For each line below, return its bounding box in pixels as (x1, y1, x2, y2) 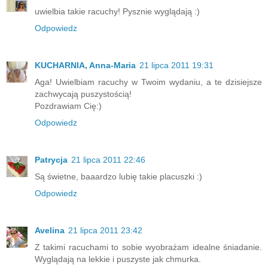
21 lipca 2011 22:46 (71, 155, 145, 165)
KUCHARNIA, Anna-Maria (35, 60, 136, 71)
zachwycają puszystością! (35, 89, 132, 99)
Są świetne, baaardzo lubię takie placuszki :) (35, 172, 202, 182)
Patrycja (35, 155, 68, 165)
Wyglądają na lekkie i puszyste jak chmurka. (35, 254, 201, 264)
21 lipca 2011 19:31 (139, 60, 214, 71)
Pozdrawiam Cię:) (35, 101, 102, 111)
